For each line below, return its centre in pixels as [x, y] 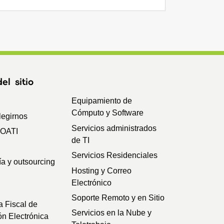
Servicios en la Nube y [111, 213]
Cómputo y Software [107, 113]
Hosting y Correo [101, 170]
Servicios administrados [114, 128]
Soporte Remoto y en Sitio [118, 197]
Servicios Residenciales [114, 155]
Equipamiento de [101, 101]
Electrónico [91, 182]
